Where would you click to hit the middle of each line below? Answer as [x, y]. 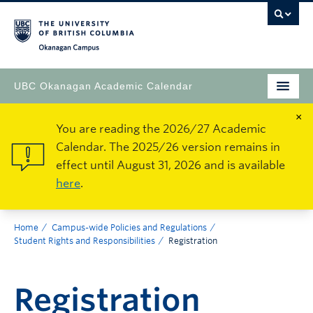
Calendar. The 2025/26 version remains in [168, 147]
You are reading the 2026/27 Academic [161, 129]
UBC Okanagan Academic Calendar [103, 86]
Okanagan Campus [226, 53]
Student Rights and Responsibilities [85, 241]
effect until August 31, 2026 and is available [170, 165]
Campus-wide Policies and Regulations [129, 227]
